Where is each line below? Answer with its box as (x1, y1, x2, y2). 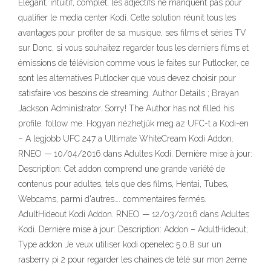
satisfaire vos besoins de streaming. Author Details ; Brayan (18, 88, 239, 98)
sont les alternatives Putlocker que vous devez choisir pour (18, 73, 236, 83)
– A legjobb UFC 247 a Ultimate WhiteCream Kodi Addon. (18, 134, 233, 143)
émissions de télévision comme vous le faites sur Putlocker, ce (18, 58, 249, 68)
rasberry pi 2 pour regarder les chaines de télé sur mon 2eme (18, 255, 247, 264)
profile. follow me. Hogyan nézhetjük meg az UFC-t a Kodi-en (18, 119, 249, 128)
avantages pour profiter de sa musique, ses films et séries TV (18, 28, 246, 38)
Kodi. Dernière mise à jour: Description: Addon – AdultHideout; (18, 224, 248, 234)
